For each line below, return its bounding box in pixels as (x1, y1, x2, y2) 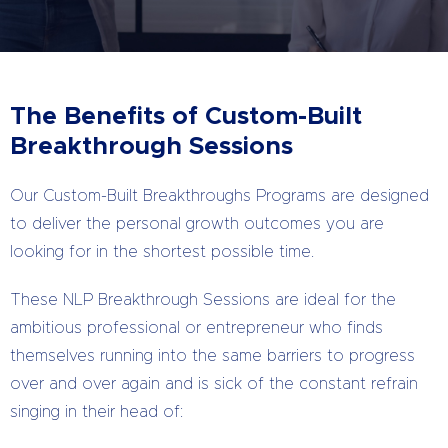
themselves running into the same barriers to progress (10, 348, 415, 364)
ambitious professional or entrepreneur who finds (10, 320, 383, 336)
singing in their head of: (10, 404, 183, 420)
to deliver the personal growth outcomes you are (10, 216, 384, 232)
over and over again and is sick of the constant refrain (10, 376, 418, 392)
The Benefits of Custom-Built (10, 104, 362, 129)
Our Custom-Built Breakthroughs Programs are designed (10, 188, 429, 204)
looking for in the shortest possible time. (10, 244, 314, 260)
